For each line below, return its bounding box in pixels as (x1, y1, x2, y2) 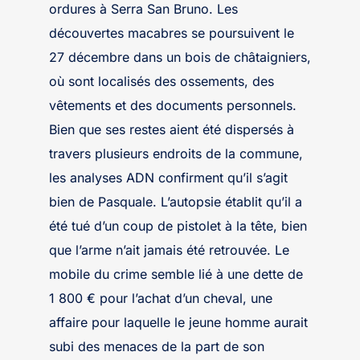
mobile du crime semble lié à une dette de (48, 266, 303, 282)
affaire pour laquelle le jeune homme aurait (48, 314, 308, 330)
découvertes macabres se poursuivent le (48, 25, 294, 41)
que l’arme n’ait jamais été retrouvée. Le (48, 242, 289, 258)
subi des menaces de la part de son (48, 338, 264, 354)
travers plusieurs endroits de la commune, (48, 145, 303, 162)
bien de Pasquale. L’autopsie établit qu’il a (48, 194, 302, 210)
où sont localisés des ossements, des (48, 73, 274, 89)
